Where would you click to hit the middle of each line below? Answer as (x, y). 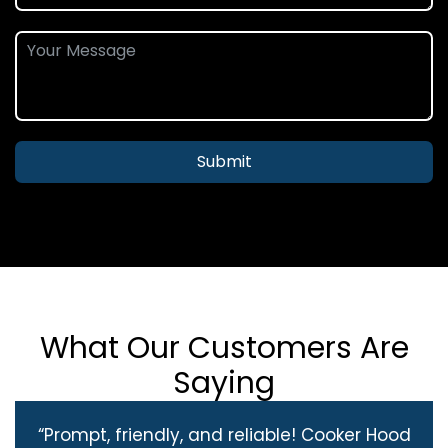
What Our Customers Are (224, 348)
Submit (224, 162)
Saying (224, 383)
